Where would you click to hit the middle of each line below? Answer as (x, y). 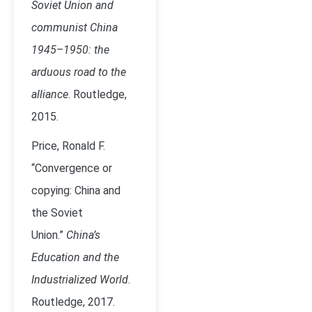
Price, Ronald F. (68, 146)
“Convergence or (72, 168)
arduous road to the (79, 72)
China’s (83, 235)
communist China (75, 28)
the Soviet (57, 213)
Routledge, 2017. (73, 302)
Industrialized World (80, 280)
